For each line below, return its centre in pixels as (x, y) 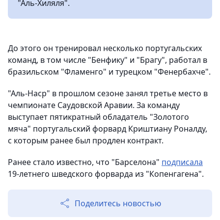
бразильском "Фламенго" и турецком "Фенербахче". (109, 72)
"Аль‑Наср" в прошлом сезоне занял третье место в (108, 93)
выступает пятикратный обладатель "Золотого (98, 117)
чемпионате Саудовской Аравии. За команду (94, 105)
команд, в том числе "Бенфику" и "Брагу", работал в (108, 60)
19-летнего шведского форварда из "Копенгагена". (106, 174)
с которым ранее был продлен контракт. (86, 140)
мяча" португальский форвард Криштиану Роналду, (108, 129)
